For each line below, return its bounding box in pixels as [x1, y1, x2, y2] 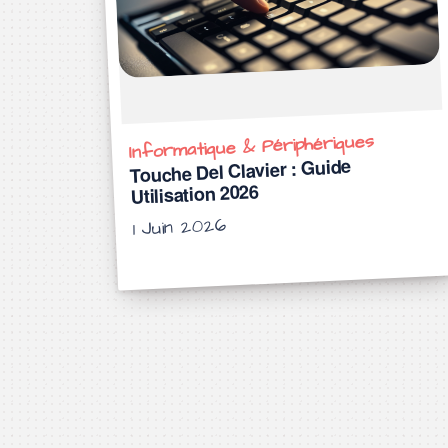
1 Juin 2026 [133, 212, 226, 242]
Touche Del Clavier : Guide [129, 151, 352, 189]
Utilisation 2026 [130, 177, 260, 210]
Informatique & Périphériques [128, 128, 375, 165]
